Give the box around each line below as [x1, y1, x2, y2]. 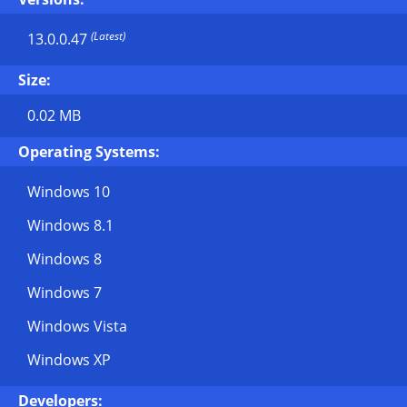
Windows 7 [27, 283, 102, 303]
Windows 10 [27, 182, 110, 202]
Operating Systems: [18, 142, 160, 162]
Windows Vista [27, 316, 127, 336]
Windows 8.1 [27, 215, 114, 235]
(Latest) [91, 28, 125, 44]
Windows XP [27, 350, 111, 370]
